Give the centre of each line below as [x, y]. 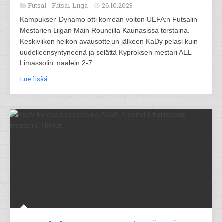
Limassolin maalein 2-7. [57, 63]
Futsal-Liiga [70, 5]
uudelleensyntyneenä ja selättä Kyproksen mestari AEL [106, 52]
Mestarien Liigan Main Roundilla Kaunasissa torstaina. [105, 30]
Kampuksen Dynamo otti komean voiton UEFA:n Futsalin [109, 19]
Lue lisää [33, 79]
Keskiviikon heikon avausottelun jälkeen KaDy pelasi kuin [109, 41]
